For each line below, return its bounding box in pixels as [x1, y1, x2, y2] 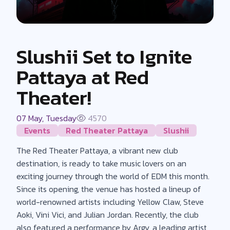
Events [24, 124, 50, 137]
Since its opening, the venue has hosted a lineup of [16, 182, 201, 195]
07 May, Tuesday [16, 111, 76, 124]
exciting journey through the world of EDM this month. [16, 169, 209, 182]
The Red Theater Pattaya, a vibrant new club [16, 144, 178, 157]
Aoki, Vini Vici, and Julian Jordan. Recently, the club [16, 208, 199, 221]
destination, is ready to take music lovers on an [16, 157, 186, 169]
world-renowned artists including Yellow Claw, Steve [16, 195, 204, 208]
